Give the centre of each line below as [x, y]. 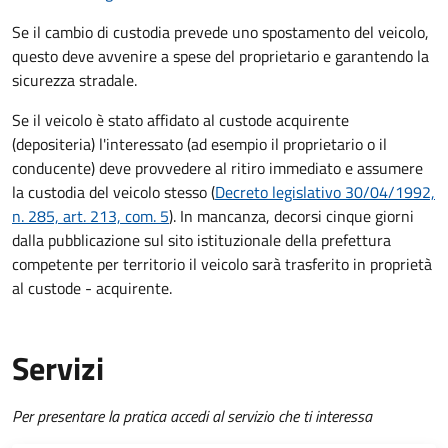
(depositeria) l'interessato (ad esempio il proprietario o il [199, 144]
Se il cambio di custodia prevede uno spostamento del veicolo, [220, 32]
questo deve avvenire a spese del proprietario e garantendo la [220, 56]
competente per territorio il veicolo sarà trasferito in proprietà [222, 264]
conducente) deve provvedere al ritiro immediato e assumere [217, 168]
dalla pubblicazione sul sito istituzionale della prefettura [201, 240]
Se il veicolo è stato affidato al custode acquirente [180, 120]
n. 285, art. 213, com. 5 [90, 216]
